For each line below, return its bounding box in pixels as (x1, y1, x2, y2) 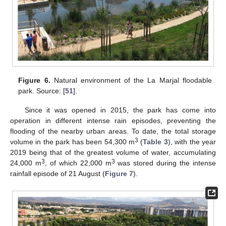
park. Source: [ (18, 87, 66, 95)
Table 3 (143, 138, 168, 146)
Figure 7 (105, 169, 133, 178)
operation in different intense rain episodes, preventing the (10, 117, 216, 125)
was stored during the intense (115, 159, 216, 167)
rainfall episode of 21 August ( (10, 169, 105, 178)
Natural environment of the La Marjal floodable (50, 76, 212, 85)
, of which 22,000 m (44, 159, 111, 167)
